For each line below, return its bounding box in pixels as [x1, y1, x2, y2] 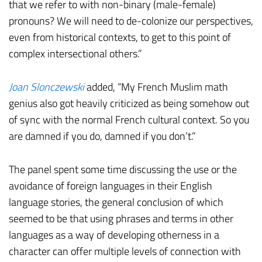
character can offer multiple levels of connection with [9, 243, 241, 260]
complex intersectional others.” [9, 46, 142, 62]
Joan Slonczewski [9, 79, 84, 95]
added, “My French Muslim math [84, 79, 228, 95]
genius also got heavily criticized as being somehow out [9, 95, 249, 112]
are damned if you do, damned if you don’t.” [9, 128, 196, 144]
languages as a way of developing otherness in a [9, 227, 219, 243]
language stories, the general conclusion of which [9, 194, 223, 211]
